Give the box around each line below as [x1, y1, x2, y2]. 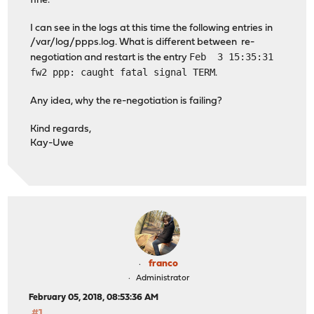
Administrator [135, 274, 189, 283]
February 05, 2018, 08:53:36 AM [29, 293, 159, 303]
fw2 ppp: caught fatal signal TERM [30, 67, 216, 78]
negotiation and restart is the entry [30, 53, 190, 64]
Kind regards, [30, 124, 92, 135]
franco [149, 259, 178, 270]
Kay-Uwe [30, 138, 74, 149]
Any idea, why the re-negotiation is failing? [30, 96, 223, 107]
